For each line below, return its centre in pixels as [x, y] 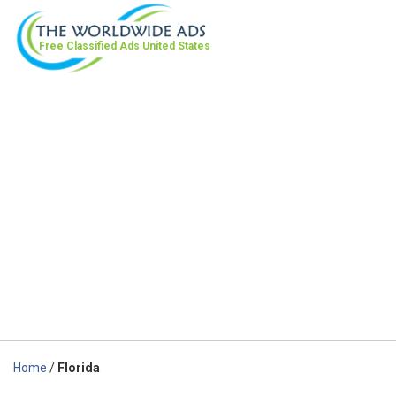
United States [176, 46]
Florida [79, 367]
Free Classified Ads [91, 46]
